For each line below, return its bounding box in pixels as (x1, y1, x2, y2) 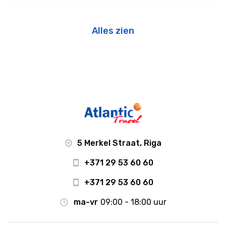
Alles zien (92, 25, 134, 36)
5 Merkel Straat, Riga (77, 138, 161, 148)
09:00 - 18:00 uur (100, 197, 166, 207)
